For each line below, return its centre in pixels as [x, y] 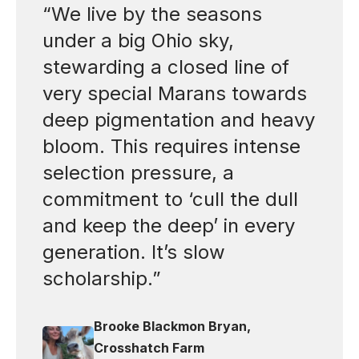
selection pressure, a [138, 173]
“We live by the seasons [152, 14]
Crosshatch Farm [149, 348]
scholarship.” [101, 279]
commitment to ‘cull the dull [170, 200]
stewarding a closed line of [165, 67]
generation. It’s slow [133, 252]
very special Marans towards [174, 94]
